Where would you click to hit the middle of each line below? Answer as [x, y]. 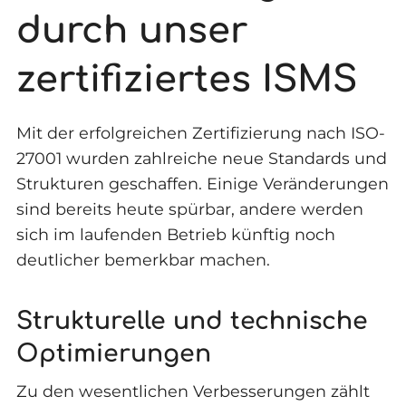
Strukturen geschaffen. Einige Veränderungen [202, 184]
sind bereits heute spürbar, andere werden [189, 209]
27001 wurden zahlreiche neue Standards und [201, 159]
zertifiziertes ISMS [186, 80]
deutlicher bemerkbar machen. [143, 260]
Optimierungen [113, 353]
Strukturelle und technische [192, 321]
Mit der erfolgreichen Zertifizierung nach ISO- [200, 133]
